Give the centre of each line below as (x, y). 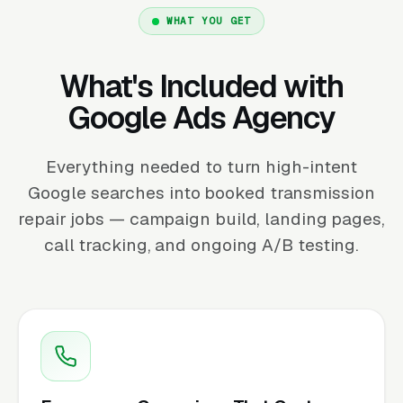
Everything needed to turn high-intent (201, 166)
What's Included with (201, 86)
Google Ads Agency (201, 117)
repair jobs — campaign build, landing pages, (201, 219)
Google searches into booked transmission (201, 193)
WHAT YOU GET (209, 20)
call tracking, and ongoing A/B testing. (201, 245)
